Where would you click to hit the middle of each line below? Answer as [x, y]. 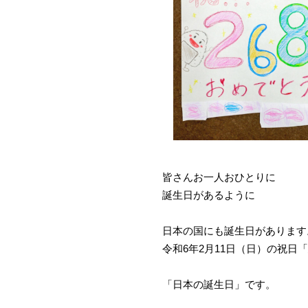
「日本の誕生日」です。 [219, 284]
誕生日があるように [209, 195]
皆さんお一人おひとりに [219, 177]
